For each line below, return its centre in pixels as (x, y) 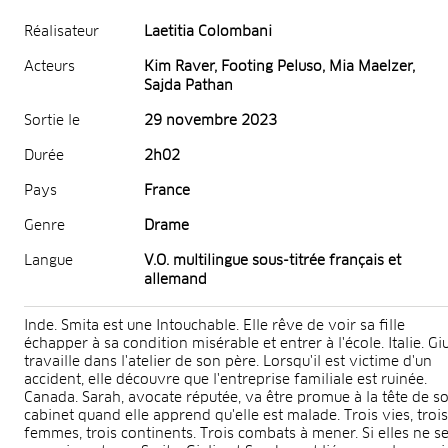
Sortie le (52, 120)
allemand (175, 279)
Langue (48, 260)
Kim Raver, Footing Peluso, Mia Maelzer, (279, 66)
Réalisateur (61, 31)
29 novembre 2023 (210, 120)
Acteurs (49, 66)
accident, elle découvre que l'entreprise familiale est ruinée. (225, 379)
